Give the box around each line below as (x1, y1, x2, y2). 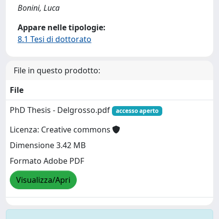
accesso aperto (115, 107, 158, 115)
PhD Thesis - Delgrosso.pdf (10, 105, 112, 115)
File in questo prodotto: (14, 65, 100, 76)
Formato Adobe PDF (10, 155, 84, 167)
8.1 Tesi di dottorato (18, 34, 91, 44)
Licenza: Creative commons (10, 124, 112, 135)
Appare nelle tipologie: (18, 22, 106, 33)
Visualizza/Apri (16, 175, 70, 186)
